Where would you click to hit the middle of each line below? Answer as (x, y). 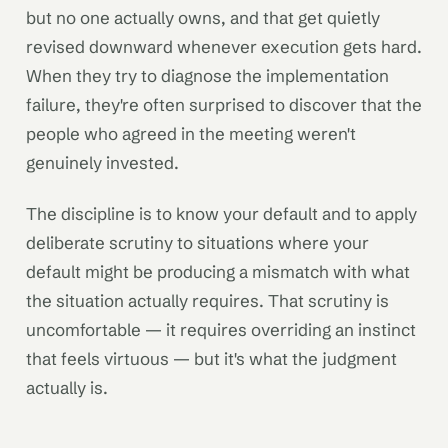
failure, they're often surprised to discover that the (224, 104)
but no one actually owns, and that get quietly (203, 17)
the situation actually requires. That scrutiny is (207, 300)
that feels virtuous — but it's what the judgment (211, 358)
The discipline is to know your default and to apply (221, 213)
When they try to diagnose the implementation (207, 75)
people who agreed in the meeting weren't (191, 133)
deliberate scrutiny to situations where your (197, 242)
